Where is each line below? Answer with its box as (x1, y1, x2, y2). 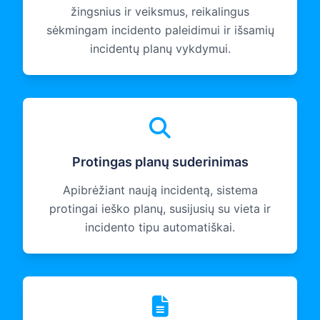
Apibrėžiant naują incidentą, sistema (62, 183, 258, 198)
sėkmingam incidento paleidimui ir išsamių (46, 23, 274, 38)
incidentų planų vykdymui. (89, 41, 231, 56)
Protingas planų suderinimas (71, 154, 249, 170)
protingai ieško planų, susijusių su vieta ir (49, 201, 271, 216)
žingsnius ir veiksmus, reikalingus (71, 4, 249, 19)
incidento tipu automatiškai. (85, 220, 235, 235)
